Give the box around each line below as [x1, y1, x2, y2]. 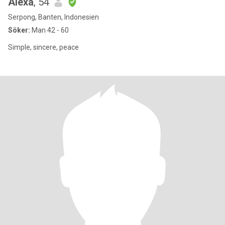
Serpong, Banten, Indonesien [8, 13, 99, 21]
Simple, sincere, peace [8, 43, 79, 51]
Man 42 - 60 [30, 26, 69, 34]
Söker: [8, 26, 30, 34]
